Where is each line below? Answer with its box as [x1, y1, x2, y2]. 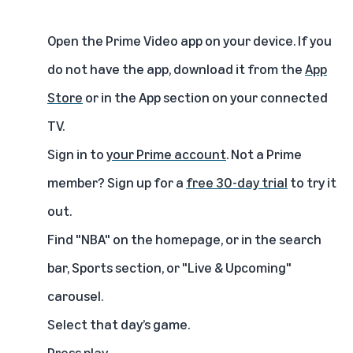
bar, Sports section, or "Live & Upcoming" [47, 258, 292, 276]
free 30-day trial [186, 173, 288, 191]
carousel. [47, 286, 103, 304]
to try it [288, 173, 336, 191]
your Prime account [106, 144, 226, 162]
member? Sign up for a [47, 173, 186, 191]
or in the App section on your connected [83, 87, 328, 106]
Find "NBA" [47, 229, 110, 247]
